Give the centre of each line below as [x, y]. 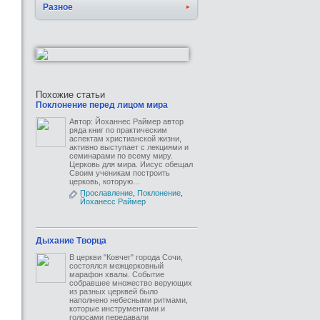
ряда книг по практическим [118, 130]
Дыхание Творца [71, 241]
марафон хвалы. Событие [117, 274]
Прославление [106, 193]
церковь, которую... [104, 181]
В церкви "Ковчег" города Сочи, [126, 257]
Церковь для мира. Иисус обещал [131, 164]
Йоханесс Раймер [113, 201]
